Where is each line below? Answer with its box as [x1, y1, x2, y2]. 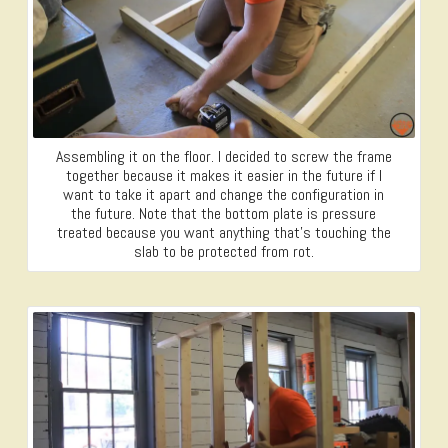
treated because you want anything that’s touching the [56, 221, 391, 243]
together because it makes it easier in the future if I [65, 164, 382, 186]
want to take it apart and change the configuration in [63, 183, 385, 205]
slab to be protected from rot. [133, 240, 314, 262]
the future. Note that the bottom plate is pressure [71, 202, 377, 224]
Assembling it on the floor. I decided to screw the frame [55, 145, 392, 167]
